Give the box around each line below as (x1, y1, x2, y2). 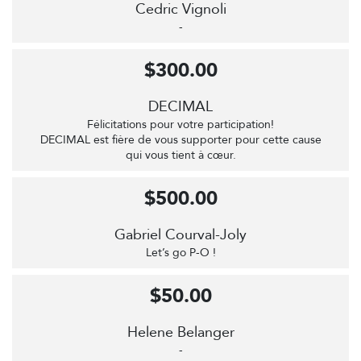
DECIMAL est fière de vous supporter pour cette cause (39, 132, 322, 147)
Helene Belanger (127, 322, 234, 342)
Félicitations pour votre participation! (87, 117, 274, 132)
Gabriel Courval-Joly (114, 225, 247, 245)
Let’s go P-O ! (145, 245, 216, 260)
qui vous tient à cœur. (125, 147, 236, 163)
